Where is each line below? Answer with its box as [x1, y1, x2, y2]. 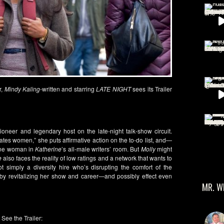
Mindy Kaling [4, 84, 40, 93]
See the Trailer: [1, 213, 42, 222]
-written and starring [39, 84, 96, 93]
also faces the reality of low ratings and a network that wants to [1, 153, 172, 162]
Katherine [35, 144, 62, 153]
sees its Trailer [130, 84, 172, 93]
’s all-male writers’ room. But [61, 144, 141, 153]
